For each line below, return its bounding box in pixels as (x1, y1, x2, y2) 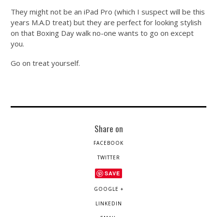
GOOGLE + (93, 185, 124, 192)
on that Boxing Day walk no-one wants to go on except (11, 28, 194, 38)
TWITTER (97, 154, 120, 161)
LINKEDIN (95, 200, 122, 207)
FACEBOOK (93, 139, 124, 146)
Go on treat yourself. (11, 58, 80, 68)
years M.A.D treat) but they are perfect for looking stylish (11, 17, 202, 27)
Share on (94, 122, 123, 135)
